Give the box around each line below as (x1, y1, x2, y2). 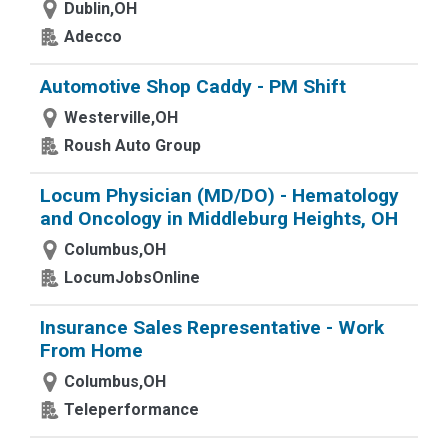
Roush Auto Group (64, 136, 201, 155)
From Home (40, 339, 143, 362)
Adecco (64, 27, 122, 46)
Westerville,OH (64, 108, 178, 127)
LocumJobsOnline (64, 268, 200, 287)
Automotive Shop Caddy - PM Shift (40, 75, 346, 98)
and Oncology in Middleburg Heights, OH (40, 207, 398, 230)
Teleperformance (64, 400, 199, 419)
